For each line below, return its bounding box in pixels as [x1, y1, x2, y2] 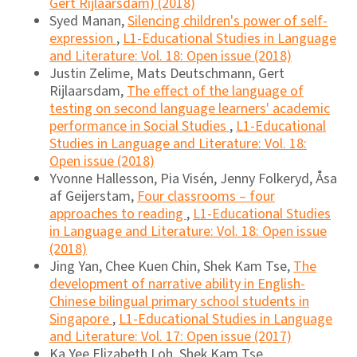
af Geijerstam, [49, 186, 137, 206]
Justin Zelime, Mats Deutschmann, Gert [49, 63, 284, 84]
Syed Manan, [49, 10, 127, 31]
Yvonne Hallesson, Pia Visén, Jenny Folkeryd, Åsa [49, 168, 337, 189]
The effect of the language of [127, 80, 304, 101]
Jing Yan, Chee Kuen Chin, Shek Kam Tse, [49, 256, 293, 277]
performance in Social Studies [49, 116, 229, 136]
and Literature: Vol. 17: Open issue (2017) [49, 326, 292, 347]
